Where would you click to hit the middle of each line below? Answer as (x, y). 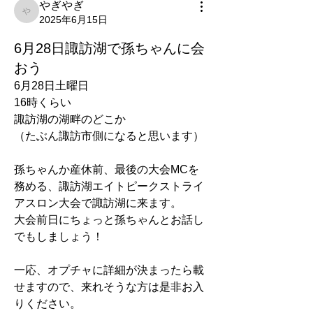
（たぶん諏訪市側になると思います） (109, 136)
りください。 (48, 304)
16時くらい (43, 102)
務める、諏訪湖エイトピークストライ (109, 186)
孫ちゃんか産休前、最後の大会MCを (107, 169)
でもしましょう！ (59, 236)
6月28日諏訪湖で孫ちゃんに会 (109, 48)
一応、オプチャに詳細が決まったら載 (109, 270)
